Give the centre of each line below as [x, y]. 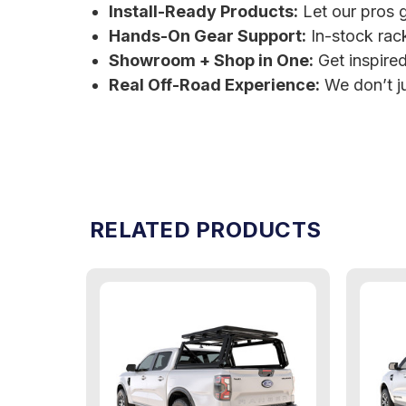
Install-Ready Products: [203, 12]
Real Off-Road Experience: [214, 85]
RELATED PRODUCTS [205, 230]
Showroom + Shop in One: [211, 61]
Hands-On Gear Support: [207, 36]
